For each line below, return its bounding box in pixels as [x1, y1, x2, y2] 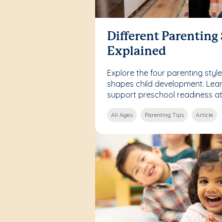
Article [196, 111, 213, 118]
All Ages [111, 111, 133, 118]
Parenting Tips [145, 111, 184, 118]
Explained [107, 46, 166, 57]
